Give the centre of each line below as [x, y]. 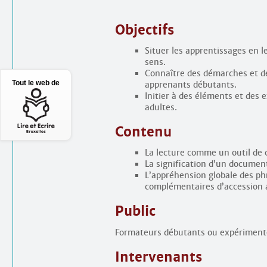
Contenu [143, 132]
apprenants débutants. [191, 84]
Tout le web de [36, 83]
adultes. [161, 107]
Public [135, 212]
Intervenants [159, 257]
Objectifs [145, 30]
